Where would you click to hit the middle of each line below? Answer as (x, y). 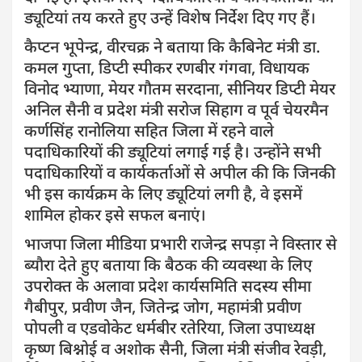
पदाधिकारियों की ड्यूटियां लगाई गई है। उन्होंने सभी (173, 151)
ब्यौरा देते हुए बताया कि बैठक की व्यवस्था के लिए (168, 264)
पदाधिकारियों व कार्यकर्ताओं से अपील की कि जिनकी (180, 172)
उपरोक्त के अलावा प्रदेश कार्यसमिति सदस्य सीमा (168, 285)
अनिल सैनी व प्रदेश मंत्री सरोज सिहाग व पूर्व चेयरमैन (176, 109)
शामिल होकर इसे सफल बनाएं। (115, 214)
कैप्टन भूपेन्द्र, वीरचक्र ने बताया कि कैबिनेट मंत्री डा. (172, 46)
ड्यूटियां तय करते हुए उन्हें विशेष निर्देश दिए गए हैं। (170, 17)
